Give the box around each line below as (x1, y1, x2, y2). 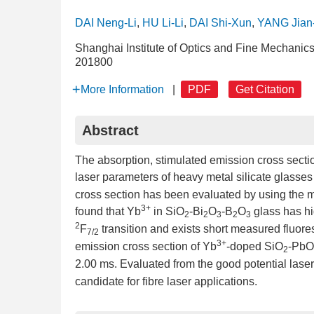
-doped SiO (226, 240, 283, 252)
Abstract (82, 123, 139, 138)
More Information (81, 83, 164, 95)
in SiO (151, 205, 184, 217)
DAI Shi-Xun (189, 17, 252, 29)
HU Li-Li (142, 17, 184, 29)
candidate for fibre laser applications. (75, 275, 257, 287)
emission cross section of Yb (75, 240, 217, 252)
